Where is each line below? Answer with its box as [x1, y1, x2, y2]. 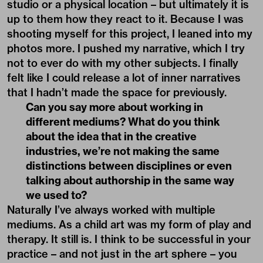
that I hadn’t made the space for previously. [7, 85, 227, 99]
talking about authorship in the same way [26, 173, 234, 187]
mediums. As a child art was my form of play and [7, 217, 251, 231]
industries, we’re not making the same [26, 144, 220, 158]
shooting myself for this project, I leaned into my [7, 26, 252, 41]
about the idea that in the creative [26, 129, 197, 143]
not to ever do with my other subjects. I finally [7, 56, 238, 70]
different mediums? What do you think [26, 114, 220, 129]
